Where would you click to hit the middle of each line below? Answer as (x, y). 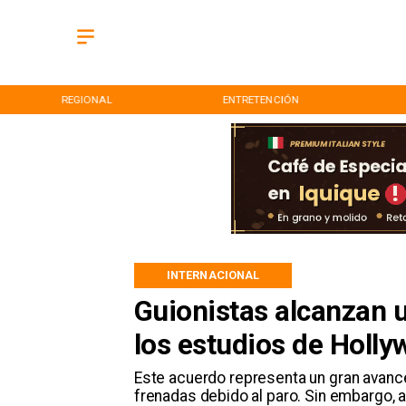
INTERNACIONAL (213, 275)
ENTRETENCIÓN (261, 99)
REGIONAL (87, 99)
